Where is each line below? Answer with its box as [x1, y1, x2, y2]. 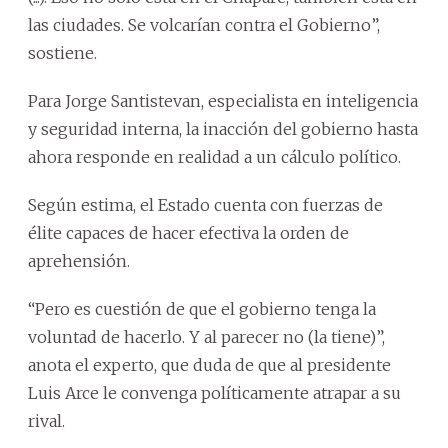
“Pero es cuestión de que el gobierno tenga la [28, 298, 376, 319]
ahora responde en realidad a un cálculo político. [28, 146, 401, 167]
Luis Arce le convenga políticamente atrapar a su [28, 382, 401, 403]
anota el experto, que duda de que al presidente [28, 354, 391, 375]
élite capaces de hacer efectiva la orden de [28, 222, 349, 243]
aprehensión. [28, 250, 130, 271]
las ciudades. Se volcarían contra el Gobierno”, [28, 14, 380, 35]
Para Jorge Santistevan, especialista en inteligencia [28, 90, 418, 111]
